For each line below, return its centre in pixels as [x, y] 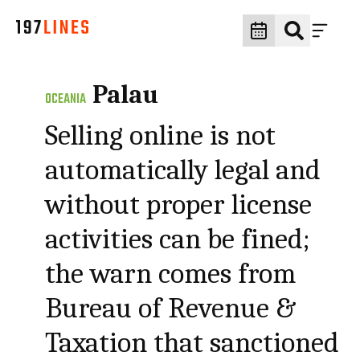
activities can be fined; [178, 239]
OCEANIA [66, 100]
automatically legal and [183, 170]
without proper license [179, 205]
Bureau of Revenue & [171, 308]
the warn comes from [171, 274]
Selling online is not [161, 135]
